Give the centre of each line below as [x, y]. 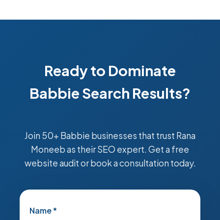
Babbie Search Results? [110, 93]
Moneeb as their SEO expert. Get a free [110, 149]
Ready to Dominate [110, 70]
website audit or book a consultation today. [110, 163]
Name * [43, 210]
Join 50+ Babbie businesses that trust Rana [110, 136]
